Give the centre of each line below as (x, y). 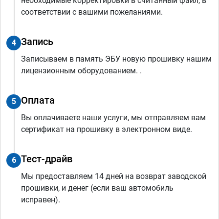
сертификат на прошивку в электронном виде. (107, 129)
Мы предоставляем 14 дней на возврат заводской (114, 176)
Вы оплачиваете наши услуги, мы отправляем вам (113, 117)
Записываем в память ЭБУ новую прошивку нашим (116, 59)
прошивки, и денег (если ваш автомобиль (97, 188)
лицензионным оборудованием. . (81, 70)
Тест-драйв (47, 159)
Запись (37, 41)
